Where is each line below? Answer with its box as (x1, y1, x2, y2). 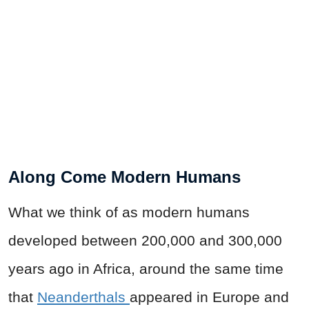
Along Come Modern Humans (8, 168, 241, 187)
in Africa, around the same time (78, 261, 283, 277)
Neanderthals (37, 289, 130, 306)
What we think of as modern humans (8, 204, 250, 221)
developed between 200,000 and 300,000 (8, 232, 282, 249)
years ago (8, 261, 74, 277)
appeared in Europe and (130, 289, 289, 306)
